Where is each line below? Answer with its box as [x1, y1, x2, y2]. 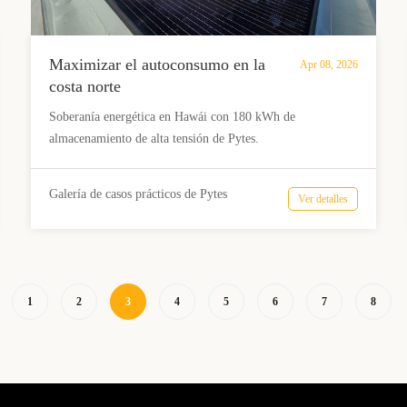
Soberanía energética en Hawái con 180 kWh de [48, 109, 295, 124]
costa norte [48, 76, 121, 95]
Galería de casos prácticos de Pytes [48, 186, 227, 201]
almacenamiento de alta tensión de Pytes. [48, 131, 259, 145]
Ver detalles [297, 192, 348, 205]
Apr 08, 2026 [299, 57, 358, 71]
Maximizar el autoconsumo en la [48, 55, 265, 74]
